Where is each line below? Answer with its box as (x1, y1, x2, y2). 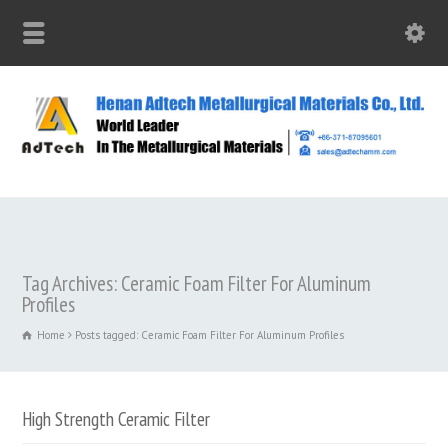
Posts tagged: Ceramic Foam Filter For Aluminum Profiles (75, 327, 345, 342)
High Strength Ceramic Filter (22, 405, 211, 431)
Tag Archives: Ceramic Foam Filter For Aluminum (22, 269, 372, 297)
